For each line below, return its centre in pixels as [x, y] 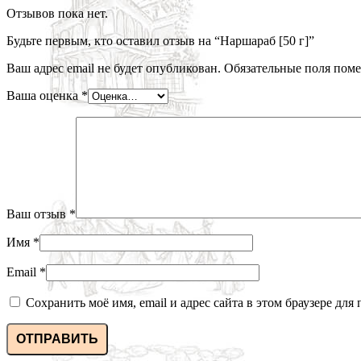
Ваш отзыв [38, 214]
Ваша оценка [44, 96]
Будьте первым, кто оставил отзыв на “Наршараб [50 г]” [160, 41]
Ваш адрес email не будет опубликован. [114, 68]
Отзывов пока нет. [57, 14]
